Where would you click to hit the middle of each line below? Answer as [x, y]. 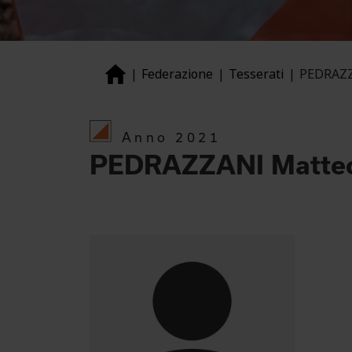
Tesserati [256, 74]
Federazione [177, 74]
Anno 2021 [172, 137]
